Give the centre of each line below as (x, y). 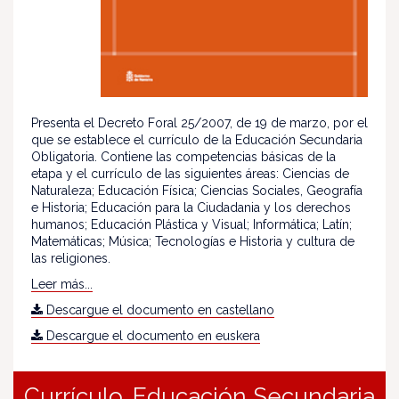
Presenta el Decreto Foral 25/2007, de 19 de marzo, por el (199, 123)
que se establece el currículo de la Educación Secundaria (197, 140)
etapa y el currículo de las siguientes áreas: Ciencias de (190, 174)
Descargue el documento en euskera (151, 336)
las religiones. (71, 259)
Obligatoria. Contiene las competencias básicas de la (183, 157)
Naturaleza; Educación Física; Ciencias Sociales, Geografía (197, 191)
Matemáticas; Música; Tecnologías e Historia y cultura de (193, 242)
